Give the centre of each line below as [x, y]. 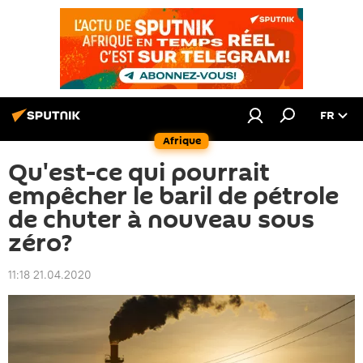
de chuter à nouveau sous [161, 220]
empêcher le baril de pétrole [173, 196]
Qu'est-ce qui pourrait [139, 173]
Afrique [181, 141]
